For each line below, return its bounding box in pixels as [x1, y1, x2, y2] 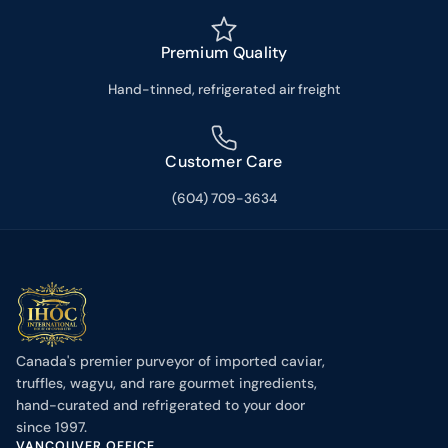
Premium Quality [160, 42, 288, 64]
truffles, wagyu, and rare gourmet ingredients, [16, 374, 317, 393]
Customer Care [165, 151, 283, 173]
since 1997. [16, 418, 87, 437]
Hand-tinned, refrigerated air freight [107, 81, 341, 99]
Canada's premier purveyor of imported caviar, [16, 352, 325, 371]
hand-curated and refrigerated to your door [16, 396, 305, 415]
